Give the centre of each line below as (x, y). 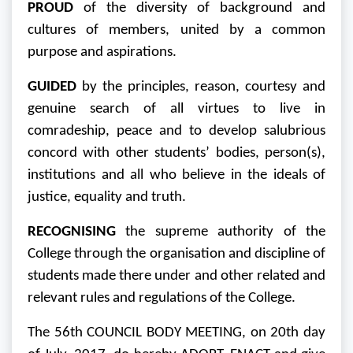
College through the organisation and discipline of (176, 255)
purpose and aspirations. (102, 53)
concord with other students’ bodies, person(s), (176, 154)
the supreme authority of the (221, 232)
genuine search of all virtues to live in (176, 110)
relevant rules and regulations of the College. (162, 299)
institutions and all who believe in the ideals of (176, 176)
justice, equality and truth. (107, 198)
